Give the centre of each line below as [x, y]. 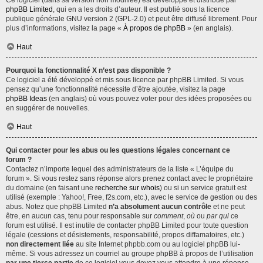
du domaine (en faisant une [50, 188]
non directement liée [40, 244]
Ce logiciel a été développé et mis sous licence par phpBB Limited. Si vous [125, 80]
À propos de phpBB [154, 28]
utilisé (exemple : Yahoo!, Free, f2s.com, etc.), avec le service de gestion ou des [131, 197]
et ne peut [228, 207]
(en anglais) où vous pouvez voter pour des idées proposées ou [149, 99]
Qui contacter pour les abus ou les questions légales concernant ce [118, 150]
